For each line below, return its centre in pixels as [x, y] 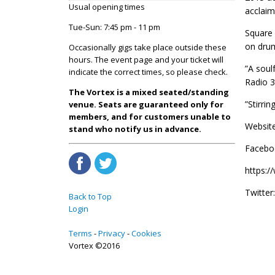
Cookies [146, 233]
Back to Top [90, 196]
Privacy [112, 233]
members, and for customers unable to [150, 116]
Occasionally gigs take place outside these [148, 47]
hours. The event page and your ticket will [146, 59]
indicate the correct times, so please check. [148, 72]
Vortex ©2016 [94, 245]
